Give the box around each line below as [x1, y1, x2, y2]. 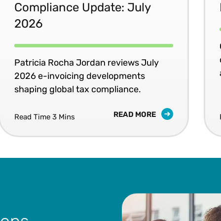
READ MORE [113, 110, 158, 119]
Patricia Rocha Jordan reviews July [14, 57, 159, 68]
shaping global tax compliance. [14, 83, 142, 95]
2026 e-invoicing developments [14, 70, 146, 81]
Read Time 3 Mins [14, 112, 75, 121]
